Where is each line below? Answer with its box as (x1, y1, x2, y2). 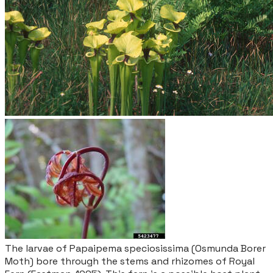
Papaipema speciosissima (69, 242, 189, 255)
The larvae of (5, 242, 69, 255)
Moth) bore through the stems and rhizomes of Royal (5, 255, 255, 268)
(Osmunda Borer (189, 242, 266, 255)
